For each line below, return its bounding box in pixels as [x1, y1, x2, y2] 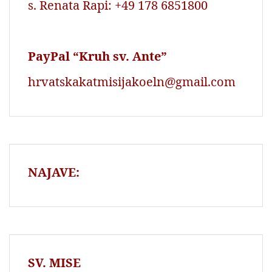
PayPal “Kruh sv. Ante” [28, 47, 167, 64]
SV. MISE [28, 254, 84, 271]
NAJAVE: [28, 163, 80, 180]
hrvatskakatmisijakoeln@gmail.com [28, 73, 236, 90]
